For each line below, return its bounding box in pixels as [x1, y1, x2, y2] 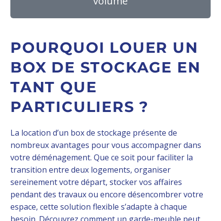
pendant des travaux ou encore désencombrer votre [10, 189, 203, 200]
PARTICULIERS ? [10, 98, 149, 116]
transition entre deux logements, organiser [10, 164, 171, 176]
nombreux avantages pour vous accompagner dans [10, 140, 201, 151]
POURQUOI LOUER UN [10, 38, 198, 57]
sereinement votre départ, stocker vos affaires [10, 177, 182, 188]
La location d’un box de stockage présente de [10, 127, 177, 139]
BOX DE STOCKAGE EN [10, 58, 201, 77]
